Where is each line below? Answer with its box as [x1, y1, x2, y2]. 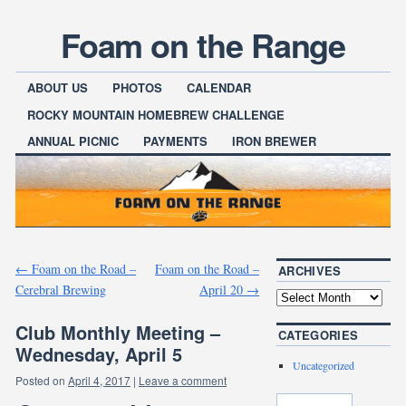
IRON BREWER [232, 131, 317, 150]
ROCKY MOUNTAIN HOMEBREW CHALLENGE [27, 105, 285, 123]
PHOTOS [112, 79, 163, 97]
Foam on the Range [60, 21, 346, 68]
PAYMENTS [143, 131, 208, 150]
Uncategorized [293, 357, 355, 372]
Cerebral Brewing [15, 280, 107, 298]
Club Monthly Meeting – [15, 318, 221, 345]
